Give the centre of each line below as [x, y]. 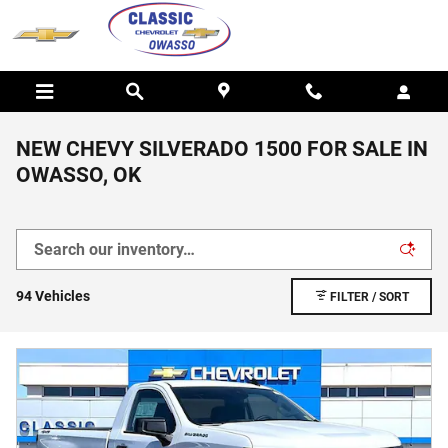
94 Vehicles [53, 295]
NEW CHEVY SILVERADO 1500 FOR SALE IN [222, 149]
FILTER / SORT [369, 296]
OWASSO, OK [78, 175]
